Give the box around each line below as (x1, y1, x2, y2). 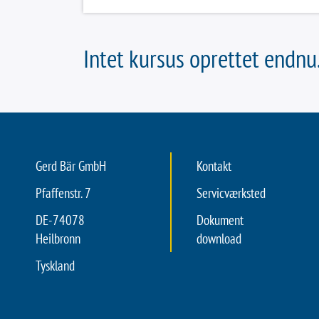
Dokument (197, 211, 244, 229)
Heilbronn (36, 230, 80, 247)
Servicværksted (197, 184, 266, 202)
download (197, 230, 241, 247)
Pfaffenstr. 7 (36, 184, 91, 202)
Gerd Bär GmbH (36, 157, 106, 174)
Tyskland (36, 257, 75, 274)
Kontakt (197, 157, 231, 174)
